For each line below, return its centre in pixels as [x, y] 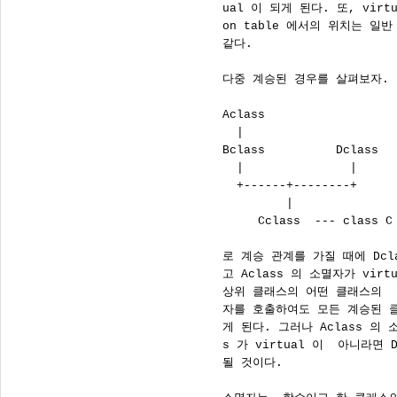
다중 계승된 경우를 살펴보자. [284, 79]
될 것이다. [231, 363]
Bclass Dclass [279, 150]
